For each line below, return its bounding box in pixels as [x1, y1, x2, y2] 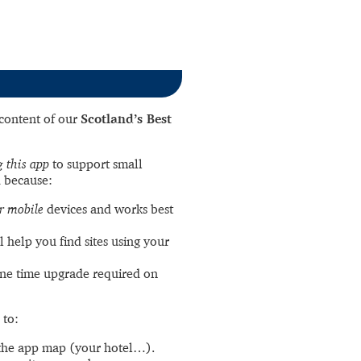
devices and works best [44, 201, 173, 217]
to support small [49, 156, 143, 172]
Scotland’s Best [81, 110, 172, 127]
